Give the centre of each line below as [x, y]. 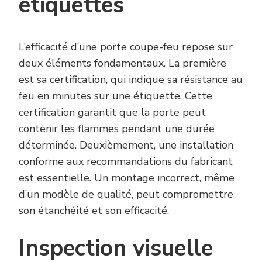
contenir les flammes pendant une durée [117, 128]
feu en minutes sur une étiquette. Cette [116, 96]
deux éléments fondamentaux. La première [123, 63]
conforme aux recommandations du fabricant [126, 161]
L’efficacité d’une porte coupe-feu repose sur [126, 46]
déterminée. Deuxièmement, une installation [126, 145]
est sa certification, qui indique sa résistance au [131, 79]
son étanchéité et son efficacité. [94, 210]
